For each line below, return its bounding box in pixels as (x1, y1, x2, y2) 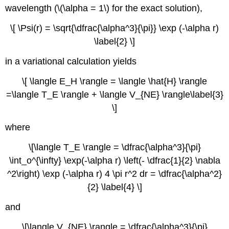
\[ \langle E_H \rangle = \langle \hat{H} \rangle (22, 76, 207, 86)
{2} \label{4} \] (87, 182, 142, 193)
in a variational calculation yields (5, 56, 137, 66)
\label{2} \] (94, 36, 135, 47)
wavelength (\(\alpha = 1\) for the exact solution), (5, 3, 203, 14)
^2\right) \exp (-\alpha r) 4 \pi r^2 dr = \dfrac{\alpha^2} (7, 169, 222, 179)
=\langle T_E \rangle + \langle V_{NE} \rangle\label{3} (6, 89, 223, 100)
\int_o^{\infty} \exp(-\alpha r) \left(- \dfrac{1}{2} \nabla (9, 155, 220, 166)
